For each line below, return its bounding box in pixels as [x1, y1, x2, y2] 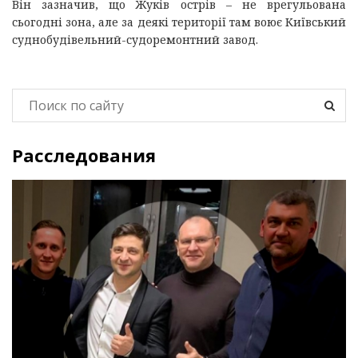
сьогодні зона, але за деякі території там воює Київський [12, 14, 346, 30]
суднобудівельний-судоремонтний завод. [12, 31, 258, 47]
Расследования [12, 142, 156, 167]
